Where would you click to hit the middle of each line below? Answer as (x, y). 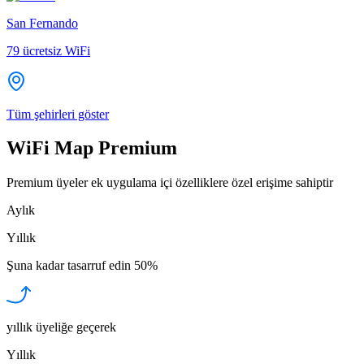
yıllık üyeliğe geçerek (61, 327)
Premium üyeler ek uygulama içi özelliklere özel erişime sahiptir (170, 183)
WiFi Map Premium (92, 148)
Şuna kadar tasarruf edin (69, 266)
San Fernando (42, 23)
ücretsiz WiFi (56, 50)
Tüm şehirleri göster (58, 114)
